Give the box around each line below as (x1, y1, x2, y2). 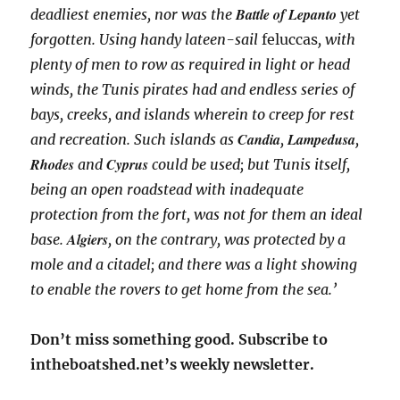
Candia (237, 129, 281, 150)
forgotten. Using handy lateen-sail (30, 30, 262, 49)
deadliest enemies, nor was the (30, 5, 237, 24)
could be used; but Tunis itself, (148, 155, 351, 174)
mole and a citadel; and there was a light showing (30, 255, 358, 274)
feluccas (262, 30, 319, 49)
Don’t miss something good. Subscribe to (30, 330, 329, 349)
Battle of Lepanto (236, 4, 341, 25)
